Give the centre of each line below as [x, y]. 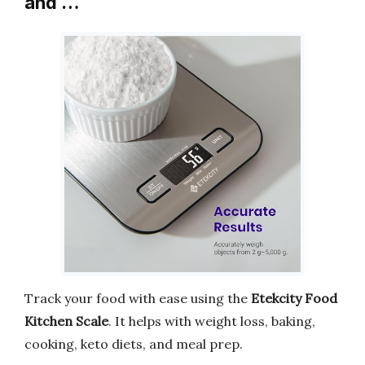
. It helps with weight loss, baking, [212, 321]
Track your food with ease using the [138, 298]
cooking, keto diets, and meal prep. [134, 343]
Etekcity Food [294, 298]
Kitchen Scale [66, 321]
